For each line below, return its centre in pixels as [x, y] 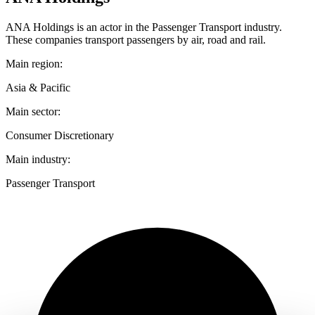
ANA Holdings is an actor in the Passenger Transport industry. [144, 27]
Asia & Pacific [38, 88]
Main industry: [38, 160]
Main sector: [33, 112]
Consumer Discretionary [60, 136]
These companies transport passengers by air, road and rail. [136, 40]
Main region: [34, 64]
